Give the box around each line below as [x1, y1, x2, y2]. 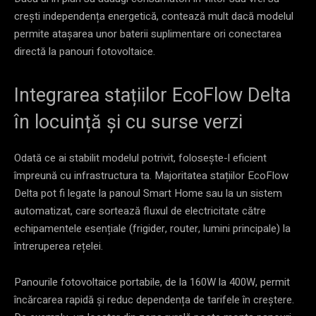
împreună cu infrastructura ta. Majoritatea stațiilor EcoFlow [14, 167, 288, 183]
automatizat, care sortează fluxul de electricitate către [14, 202, 266, 219]
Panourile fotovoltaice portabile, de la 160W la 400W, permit [14, 274, 290, 290]
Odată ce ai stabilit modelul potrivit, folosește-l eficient [14, 150, 267, 166]
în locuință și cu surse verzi [14, 110, 243, 133]
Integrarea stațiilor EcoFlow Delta [14, 83, 291, 107]
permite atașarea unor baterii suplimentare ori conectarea [14, 25, 281, 42]
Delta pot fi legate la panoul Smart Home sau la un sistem [14, 185, 282, 201]
